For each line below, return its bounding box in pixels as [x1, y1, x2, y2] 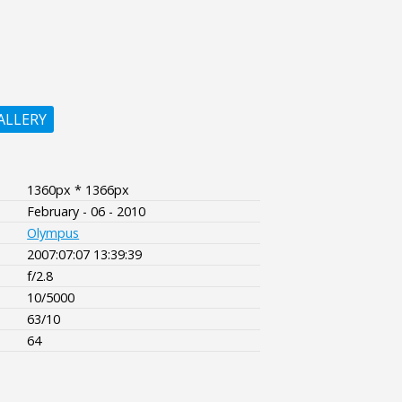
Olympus [27, 223, 80, 241]
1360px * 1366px [27, 180, 130, 198]
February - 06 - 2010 [27, 202, 146, 220]
